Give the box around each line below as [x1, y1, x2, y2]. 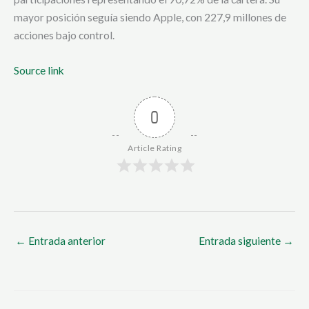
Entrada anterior [26, 234, 106, 247]
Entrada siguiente [199, 234, 283, 247]
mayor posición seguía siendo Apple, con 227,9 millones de [14, 11, 286, 24]
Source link [14, 64, 64, 77]
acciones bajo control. [14, 29, 114, 42]
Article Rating [128, 143, 181, 154]
